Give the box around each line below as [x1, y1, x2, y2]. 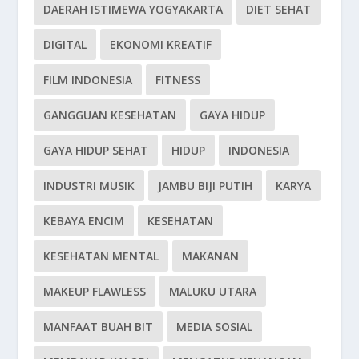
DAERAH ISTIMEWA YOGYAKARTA [43, 2, 224, 18]
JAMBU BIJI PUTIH [158, 178, 253, 194]
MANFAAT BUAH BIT [43, 319, 154, 335]
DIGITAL [43, 37, 87, 53]
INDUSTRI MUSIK [43, 178, 135, 194]
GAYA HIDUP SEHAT [43, 143, 149, 159]
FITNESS [155, 72, 201, 88]
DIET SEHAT [246, 2, 312, 18]
